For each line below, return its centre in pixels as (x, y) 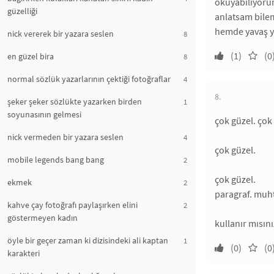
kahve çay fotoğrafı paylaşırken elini (72, 205)
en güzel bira (31, 56)
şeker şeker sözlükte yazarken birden (75, 102)
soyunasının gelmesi (44, 114)
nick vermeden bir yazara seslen (65, 137)
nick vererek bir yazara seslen (61, 34)
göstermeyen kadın (43, 218)
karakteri (24, 253)
